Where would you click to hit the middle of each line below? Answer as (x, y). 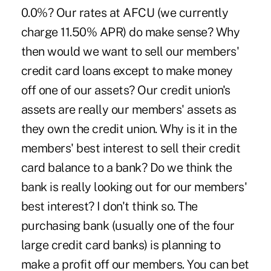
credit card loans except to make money (127, 70)
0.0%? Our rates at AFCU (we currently (125, 12)
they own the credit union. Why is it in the (129, 129)
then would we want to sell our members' (130, 51)
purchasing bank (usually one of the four (128, 225)
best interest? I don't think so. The (109, 206)
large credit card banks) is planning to (121, 245)
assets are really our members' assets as (129, 109)
